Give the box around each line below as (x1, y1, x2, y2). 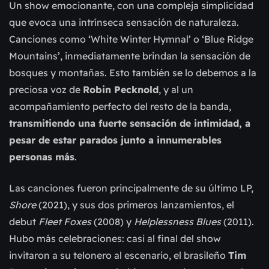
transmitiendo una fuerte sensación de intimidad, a (9, 116, 250, 129)
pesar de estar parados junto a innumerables (9, 133, 222, 146)
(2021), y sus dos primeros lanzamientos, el (36, 198, 234, 211)
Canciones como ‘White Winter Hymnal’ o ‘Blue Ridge (9, 32, 253, 45)
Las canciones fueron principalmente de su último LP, (9, 181, 253, 194)
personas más (9, 150, 74, 163)
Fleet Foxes (38, 215, 91, 228)
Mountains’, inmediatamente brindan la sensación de (9, 49, 250, 62)
